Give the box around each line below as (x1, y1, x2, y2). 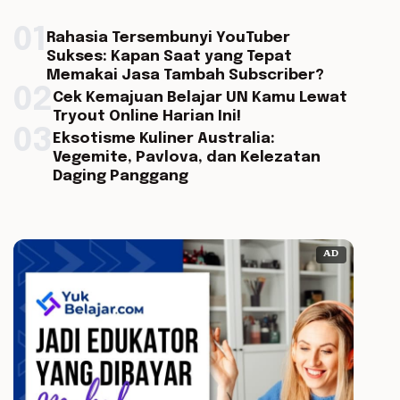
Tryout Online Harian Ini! (52, 109, 241, 124)
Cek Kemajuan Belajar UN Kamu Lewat (52, 90, 347, 105)
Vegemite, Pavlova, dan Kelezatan (52, 150, 321, 165)
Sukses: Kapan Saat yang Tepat (46, 49, 292, 64)
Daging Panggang (52, 169, 188, 184)
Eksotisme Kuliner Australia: (52, 131, 275, 146)
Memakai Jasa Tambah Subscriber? (46, 68, 324, 83)
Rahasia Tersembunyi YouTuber (46, 30, 290, 46)
